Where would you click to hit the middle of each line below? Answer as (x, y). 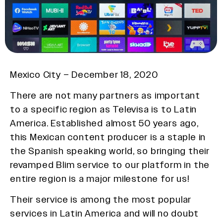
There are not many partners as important (105, 95)
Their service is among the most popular (101, 200)
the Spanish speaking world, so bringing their (110, 151)
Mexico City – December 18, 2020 (85, 74)
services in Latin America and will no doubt (104, 214)
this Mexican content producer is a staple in (108, 137)
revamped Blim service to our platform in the (110, 165)
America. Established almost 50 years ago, (104, 123)
